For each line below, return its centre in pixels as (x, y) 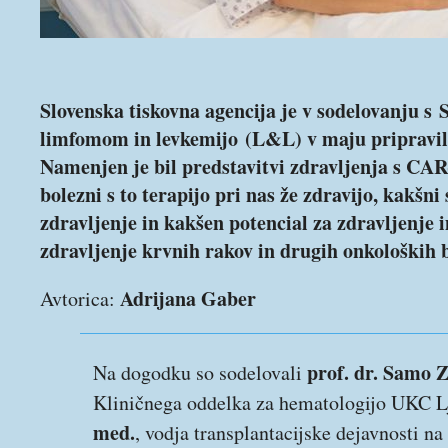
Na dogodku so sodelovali (200, 372)
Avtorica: (80, 298)
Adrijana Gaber (188, 298)
